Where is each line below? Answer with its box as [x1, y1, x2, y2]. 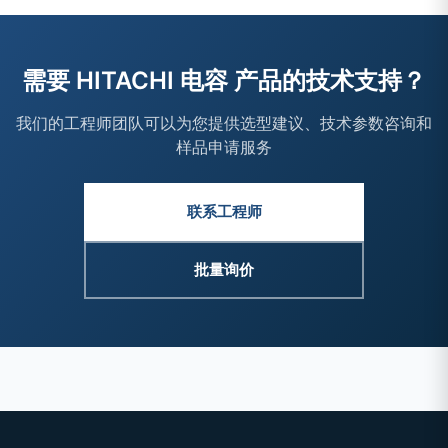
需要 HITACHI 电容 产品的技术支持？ [22, 66, 426, 95]
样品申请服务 [176, 137, 272, 157]
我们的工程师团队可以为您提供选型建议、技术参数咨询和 [16, 113, 432, 133]
